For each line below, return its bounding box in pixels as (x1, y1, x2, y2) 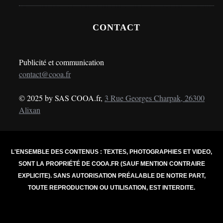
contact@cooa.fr (18, 68, 71, 79)
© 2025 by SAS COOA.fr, (18, 92, 105, 103)
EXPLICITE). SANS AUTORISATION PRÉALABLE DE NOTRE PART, (17, 172, 206, 179)
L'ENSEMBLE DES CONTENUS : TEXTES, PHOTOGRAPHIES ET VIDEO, (11, 148, 212, 155)
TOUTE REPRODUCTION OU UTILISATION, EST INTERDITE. (28, 184, 195, 191)
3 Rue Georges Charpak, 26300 (104, 92, 205, 103)
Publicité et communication (18, 56, 104, 67)
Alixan (18, 104, 40, 115)
